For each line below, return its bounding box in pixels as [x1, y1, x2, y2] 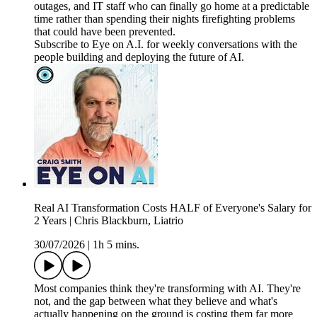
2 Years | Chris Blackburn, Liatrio [34, 214, 183, 227]
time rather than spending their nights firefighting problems [34, 13, 295, 25]
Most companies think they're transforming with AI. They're [34, 282, 301, 295]
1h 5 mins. [93, 238, 139, 251]
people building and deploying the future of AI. [34, 51, 244, 64]
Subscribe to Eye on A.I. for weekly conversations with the [34, 38, 297, 51]
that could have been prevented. [34, 25, 175, 38]
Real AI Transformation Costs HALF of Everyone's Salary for [34, 202, 311, 214]
